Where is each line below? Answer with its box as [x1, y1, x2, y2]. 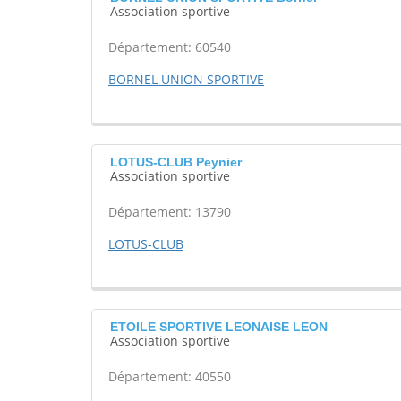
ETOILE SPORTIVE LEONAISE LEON [110, 320, 328, 335]
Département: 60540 [108, 38, 231, 56]
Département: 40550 [108, 368, 231, 386]
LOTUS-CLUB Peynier [110, 155, 242, 170]
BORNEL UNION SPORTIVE [108, 71, 264, 89]
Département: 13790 [108, 203, 231, 221]
